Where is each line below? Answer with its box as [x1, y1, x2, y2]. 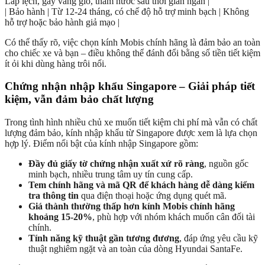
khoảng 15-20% [28, 211, 92, 222]
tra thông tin [28, 190, 79, 201]
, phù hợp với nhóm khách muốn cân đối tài [92, 211, 255, 222]
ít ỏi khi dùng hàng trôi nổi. [5, 58, 106, 69]
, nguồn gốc [204, 158, 248, 169]
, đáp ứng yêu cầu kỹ [179, 232, 258, 243]
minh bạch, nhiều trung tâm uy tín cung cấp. [28, 169, 193, 179]
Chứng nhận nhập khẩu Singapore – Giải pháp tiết [5, 80, 255, 93]
